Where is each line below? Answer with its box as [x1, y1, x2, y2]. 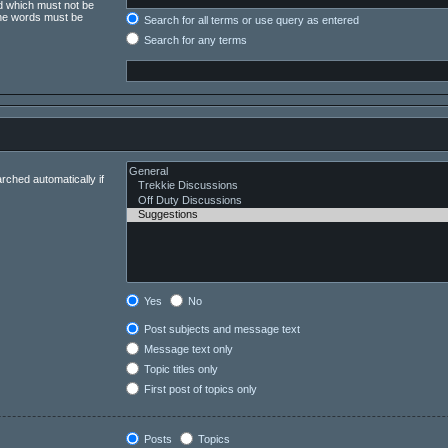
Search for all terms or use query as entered [140, 13, 359, 26]
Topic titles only [140, 363, 218, 376]
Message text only [140, 343, 233, 356]
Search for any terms [140, 33, 247, 46]
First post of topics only [140, 383, 257, 396]
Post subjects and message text [140, 323, 300, 336]
